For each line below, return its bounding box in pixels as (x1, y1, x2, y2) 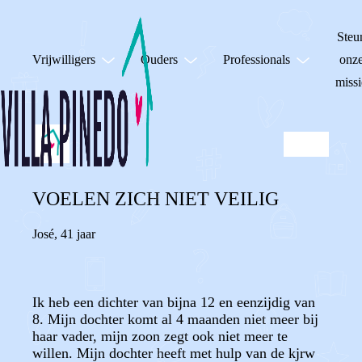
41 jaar (61, 227, 95, 241)
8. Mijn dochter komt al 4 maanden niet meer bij (32, 311, 318, 327)
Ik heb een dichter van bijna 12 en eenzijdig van (32, 294, 315, 310)
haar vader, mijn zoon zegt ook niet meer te (32, 328, 288, 344)
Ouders (141, 53, 178, 66)
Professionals (223, 53, 290, 66)
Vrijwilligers (32, 53, 95, 66)
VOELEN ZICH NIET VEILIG (32, 188, 279, 209)
